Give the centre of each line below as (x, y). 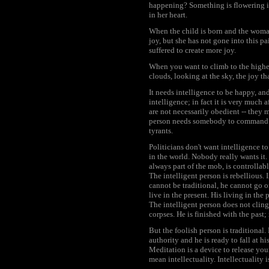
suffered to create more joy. (192, 50)
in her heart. (168, 15)
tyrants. (161, 131)
